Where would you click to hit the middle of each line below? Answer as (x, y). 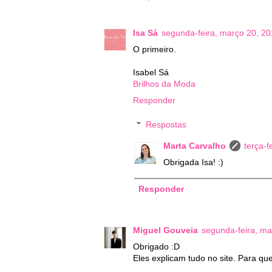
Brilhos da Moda (164, 83)
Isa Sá (145, 32)
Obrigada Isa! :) (193, 162)
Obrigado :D (156, 247)
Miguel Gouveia (165, 230)
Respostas (166, 124)
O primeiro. (155, 49)
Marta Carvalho (195, 145)
